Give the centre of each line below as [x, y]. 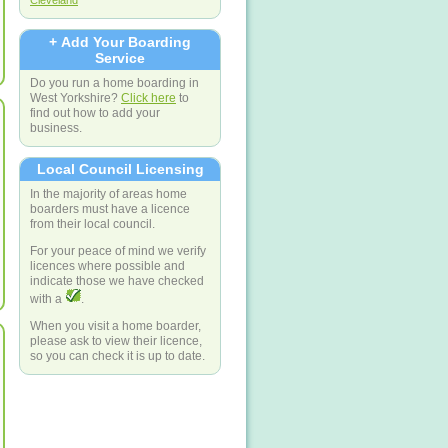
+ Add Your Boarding [120, 41]
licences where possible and [107, 265]
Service [120, 57]
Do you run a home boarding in [114, 82]
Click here [148, 97]
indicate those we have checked [117, 280]
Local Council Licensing [120, 170]
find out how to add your [95, 112]
